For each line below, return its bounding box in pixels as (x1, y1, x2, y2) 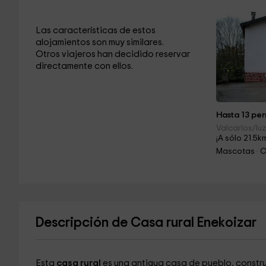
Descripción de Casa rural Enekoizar (35, 216, 256, 230)
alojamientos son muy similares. (35, 38, 164, 47)
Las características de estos (35, 26, 156, 35)
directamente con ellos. (35, 62, 133, 71)
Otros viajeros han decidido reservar (35, 50, 190, 59)
